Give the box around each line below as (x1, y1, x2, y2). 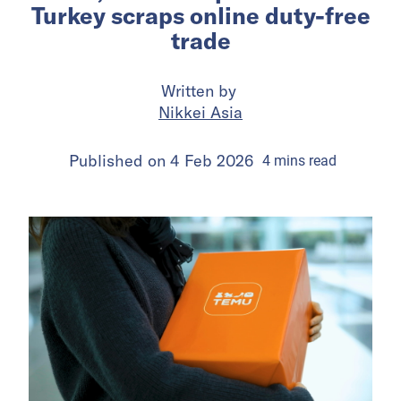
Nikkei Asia (158, 101, 243, 123)
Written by (160, 80, 241, 101)
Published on (69, 149, 170, 171)
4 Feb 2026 (170, 149, 253, 171)
